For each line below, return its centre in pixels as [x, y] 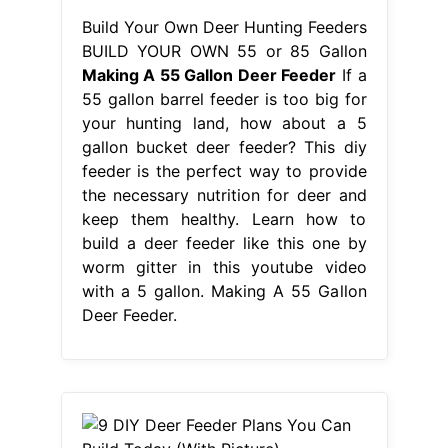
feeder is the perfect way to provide [224, 171]
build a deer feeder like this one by [224, 243]
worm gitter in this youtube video [224, 267]
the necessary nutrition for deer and [224, 195]
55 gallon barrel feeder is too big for [224, 99]
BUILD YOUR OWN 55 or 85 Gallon [224, 51]
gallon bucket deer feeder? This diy [224, 147]
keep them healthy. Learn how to [224, 219]
